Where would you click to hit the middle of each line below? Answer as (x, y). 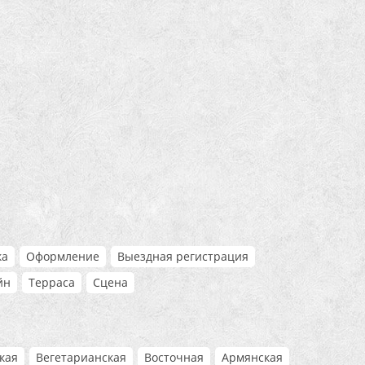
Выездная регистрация (183, 256)
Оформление (63, 256)
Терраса (52, 282)
